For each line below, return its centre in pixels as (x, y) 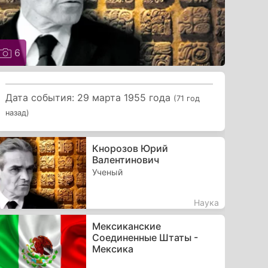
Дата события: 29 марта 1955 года (90, 97)
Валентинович (125, 159)
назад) (18, 112)
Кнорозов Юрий (130, 148)
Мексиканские (126, 226)
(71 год (187, 98)
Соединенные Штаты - (145, 237)
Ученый (107, 172)
